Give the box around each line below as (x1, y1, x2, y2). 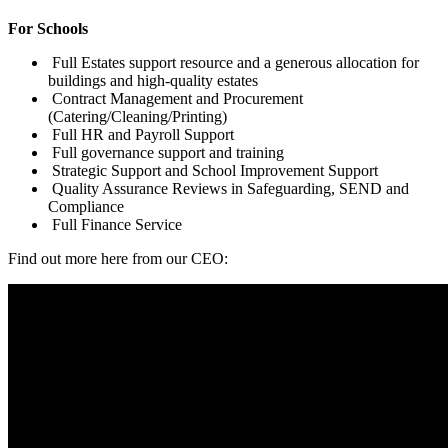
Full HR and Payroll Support (48, 126, 234, 144)
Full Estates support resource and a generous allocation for (48, 54, 419, 72)
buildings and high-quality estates (48, 72, 258, 90)
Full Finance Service (48, 216, 182, 234)
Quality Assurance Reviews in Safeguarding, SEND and (48, 180, 409, 198)
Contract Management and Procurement (48, 90, 303, 108)
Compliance (48, 198, 124, 216)
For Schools (8, 20, 88, 38)
